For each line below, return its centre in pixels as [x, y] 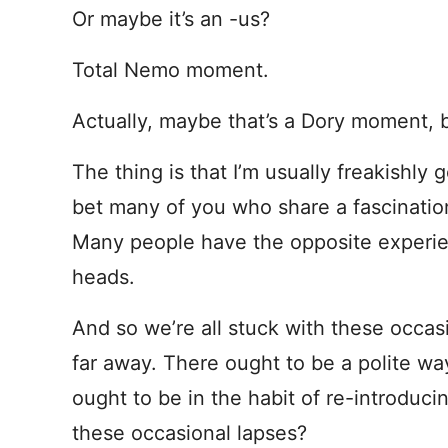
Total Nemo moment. [170, 70]
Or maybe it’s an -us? [171, 19]
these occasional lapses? [189, 433]
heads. [103, 277]
